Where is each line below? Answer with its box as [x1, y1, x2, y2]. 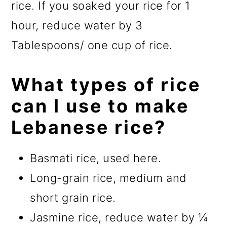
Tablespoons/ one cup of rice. [11, 39, 173, 52]
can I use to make [11, 95, 190, 118]
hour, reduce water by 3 [11, 19, 143, 32]
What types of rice [11, 73, 201, 96]
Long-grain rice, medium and [30, 171, 187, 185]
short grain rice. [30, 191, 116, 205]
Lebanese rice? [11, 116, 167, 139]
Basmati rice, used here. [30, 152, 162, 165]
